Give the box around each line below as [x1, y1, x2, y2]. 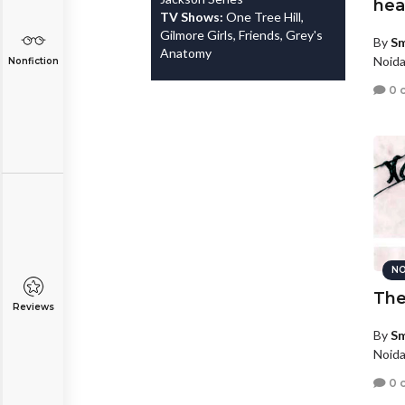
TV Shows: [160, 9, 226, 24]
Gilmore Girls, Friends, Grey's [160, 27, 323, 42]
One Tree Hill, [226, 9, 304, 24]
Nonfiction [7, 55, 59, 67]
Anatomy [160, 45, 212, 61]
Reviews [12, 301, 54, 313]
